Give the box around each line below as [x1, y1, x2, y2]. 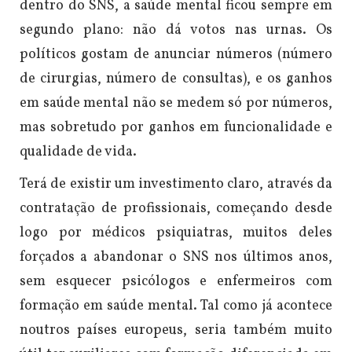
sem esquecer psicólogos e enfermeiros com [20, 272, 332, 292]
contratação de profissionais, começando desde [20, 199, 332, 219]
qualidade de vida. [20, 142, 137, 163]
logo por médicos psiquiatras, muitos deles [20, 223, 332, 244]
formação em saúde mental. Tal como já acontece [20, 296, 332, 317]
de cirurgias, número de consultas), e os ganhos [20, 69, 332, 90]
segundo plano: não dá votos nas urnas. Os [20, 20, 332, 41]
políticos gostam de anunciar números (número [20, 45, 332, 65]
